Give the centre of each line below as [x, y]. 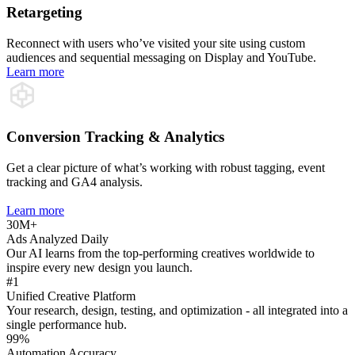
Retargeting [44, 12]
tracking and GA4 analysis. [74, 182]
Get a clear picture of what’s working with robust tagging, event [166, 168]
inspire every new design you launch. [99, 267]
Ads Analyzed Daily [57, 239]
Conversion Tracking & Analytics [115, 137]
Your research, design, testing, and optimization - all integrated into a [177, 310]
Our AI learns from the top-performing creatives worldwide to [160, 253]
